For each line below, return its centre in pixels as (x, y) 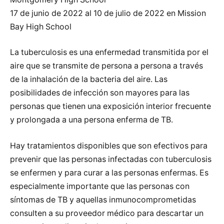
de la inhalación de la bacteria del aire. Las (89, 79)
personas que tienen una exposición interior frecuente (110, 106)
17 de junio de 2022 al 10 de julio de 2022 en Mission (108, 13)
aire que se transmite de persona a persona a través (106, 66)
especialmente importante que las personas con (100, 186)
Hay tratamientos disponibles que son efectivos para (109, 145)
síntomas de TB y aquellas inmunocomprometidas (103, 199)
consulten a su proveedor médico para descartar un (107, 213)
